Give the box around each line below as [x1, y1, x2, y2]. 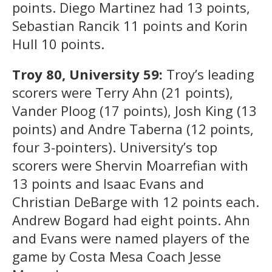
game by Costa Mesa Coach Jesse [12, 246, 221, 265]
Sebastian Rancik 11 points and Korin [12, 16, 248, 35]
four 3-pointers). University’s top [12, 137, 217, 156]
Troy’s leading [166, 64, 254, 83]
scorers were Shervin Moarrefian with [12, 155, 248, 174]
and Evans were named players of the [12, 228, 250, 247]
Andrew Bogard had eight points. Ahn [12, 210, 250, 229]
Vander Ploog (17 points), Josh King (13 [12, 101, 257, 120]
